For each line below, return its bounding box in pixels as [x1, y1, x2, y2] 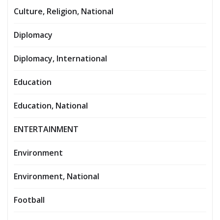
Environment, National [14, 171, 99, 182]
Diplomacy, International [14, 53, 107, 64]
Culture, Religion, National [14, 6, 113, 17]
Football [14, 194, 45, 206]
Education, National [14, 100, 88, 111]
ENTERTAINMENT [14, 124, 79, 135]
